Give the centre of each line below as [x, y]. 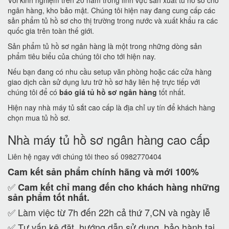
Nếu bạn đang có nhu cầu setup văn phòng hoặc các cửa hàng [110, 72]
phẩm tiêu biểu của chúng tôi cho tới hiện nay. [83, 56]
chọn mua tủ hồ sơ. [39, 118]
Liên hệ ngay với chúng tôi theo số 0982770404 [85, 156]
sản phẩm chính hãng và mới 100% [121, 172]
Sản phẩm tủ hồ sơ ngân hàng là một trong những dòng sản [105, 46]
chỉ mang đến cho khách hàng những [138, 187]
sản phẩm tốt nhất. [49, 197]
